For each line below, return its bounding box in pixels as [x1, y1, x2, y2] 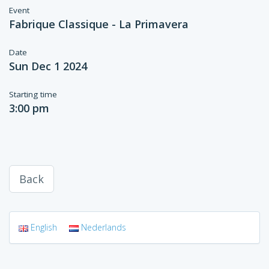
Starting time [9, 89, 57, 100]
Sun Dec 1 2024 [9, 59, 87, 73]
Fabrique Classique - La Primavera [9, 17, 189, 31]
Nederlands [81, 222, 126, 233]
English [31, 222, 57, 233]
